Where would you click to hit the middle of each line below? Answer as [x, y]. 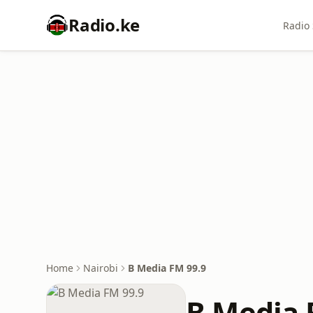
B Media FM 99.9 [167, 268]
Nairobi [101, 268]
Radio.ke [104, 25]
